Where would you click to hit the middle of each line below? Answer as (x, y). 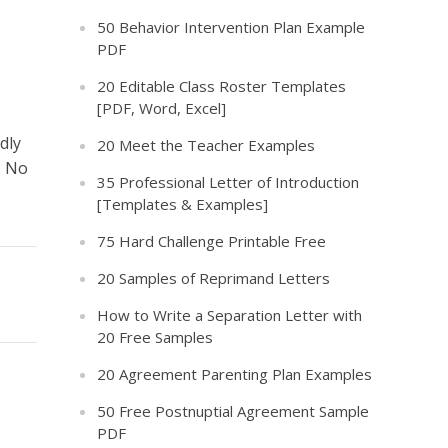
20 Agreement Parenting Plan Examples (235, 374)
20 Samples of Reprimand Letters (214, 278)
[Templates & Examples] (183, 204)
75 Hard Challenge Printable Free (212, 241)
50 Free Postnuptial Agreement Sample (233, 411)
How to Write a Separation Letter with (230, 315)
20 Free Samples (155, 337)
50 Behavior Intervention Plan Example (231, 27)
